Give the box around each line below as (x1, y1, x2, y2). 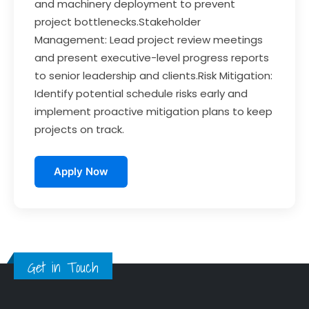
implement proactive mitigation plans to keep (34, 104, 272, 119)
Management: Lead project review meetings (34, 32, 263, 47)
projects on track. (34, 122, 124, 137)
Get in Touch (28, 256, 99, 279)
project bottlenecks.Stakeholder (34, 14, 201, 29)
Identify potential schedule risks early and (34, 86, 248, 101)
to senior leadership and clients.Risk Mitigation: (34, 68, 272, 83)
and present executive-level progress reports (34, 50, 269, 65)
